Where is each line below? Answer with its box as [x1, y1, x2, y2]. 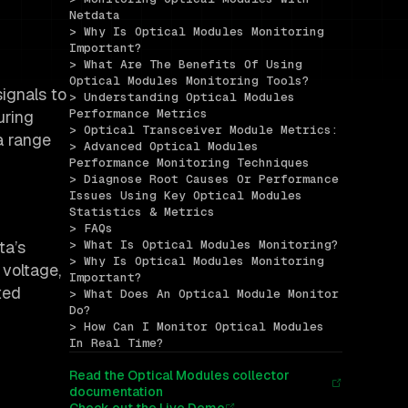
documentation [69, 383, 163, 401]
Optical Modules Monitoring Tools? [69, 73, 310, 89]
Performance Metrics [69, 106, 208, 122]
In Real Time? [69, 335, 164, 352]
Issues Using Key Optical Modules [69, 188, 302, 204]
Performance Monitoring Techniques [69, 155, 310, 171]
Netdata [69, 7, 120, 24]
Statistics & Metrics [69, 204, 215, 220]
